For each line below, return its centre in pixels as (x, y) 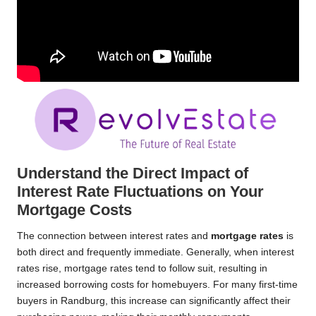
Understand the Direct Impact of (133, 174)
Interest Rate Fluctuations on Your (140, 192)
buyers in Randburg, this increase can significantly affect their (154, 301)
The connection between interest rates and (114, 236)
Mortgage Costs (74, 210)
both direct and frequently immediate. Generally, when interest (156, 253)
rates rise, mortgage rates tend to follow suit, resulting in (142, 269)
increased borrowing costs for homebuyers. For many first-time (157, 285)
